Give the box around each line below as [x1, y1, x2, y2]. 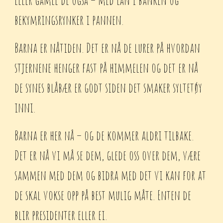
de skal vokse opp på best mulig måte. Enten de [14, 187, 192, 204]
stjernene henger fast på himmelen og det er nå [14, 59, 199, 76]
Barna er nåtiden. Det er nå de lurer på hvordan [14, 39, 201, 56]
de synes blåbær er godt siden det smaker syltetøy [14, 79, 203, 96]
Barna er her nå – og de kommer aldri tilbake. [14, 127, 194, 144]
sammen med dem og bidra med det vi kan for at [14, 167, 207, 184]
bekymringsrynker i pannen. [14, 11, 124, 28]
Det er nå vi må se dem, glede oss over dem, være [14, 147, 201, 164]
